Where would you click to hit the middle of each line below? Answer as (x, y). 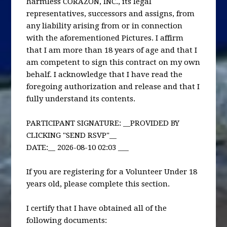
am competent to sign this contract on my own (113, 62)
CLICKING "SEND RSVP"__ (72, 135)
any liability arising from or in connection (105, 26)
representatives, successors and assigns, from (111, 13)
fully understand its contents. (81, 99)
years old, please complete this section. (98, 184)
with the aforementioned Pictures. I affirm (105, 38)
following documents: (67, 220)
